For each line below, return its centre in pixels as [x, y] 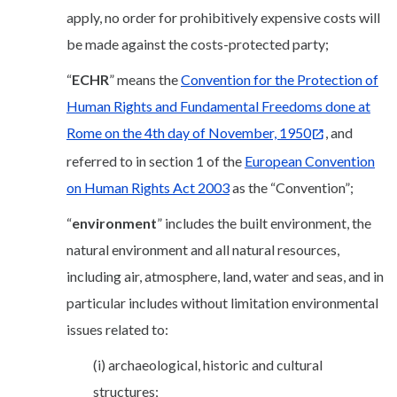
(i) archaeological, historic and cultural [208, 364]
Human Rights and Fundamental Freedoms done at [218, 105]
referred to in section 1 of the [156, 160]
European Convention [310, 160]
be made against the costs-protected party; [198, 43]
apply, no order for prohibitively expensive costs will [223, 17]
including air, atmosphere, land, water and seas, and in [225, 276]
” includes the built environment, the [264, 222]
